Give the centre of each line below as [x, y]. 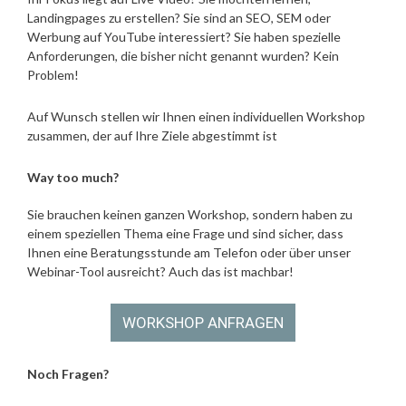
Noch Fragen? [68, 374]
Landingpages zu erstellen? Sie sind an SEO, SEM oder [179, 17]
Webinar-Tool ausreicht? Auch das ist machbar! [160, 271]
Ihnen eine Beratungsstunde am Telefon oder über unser [189, 252]
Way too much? [73, 177]
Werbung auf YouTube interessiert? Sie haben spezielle [184, 36]
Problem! [53, 74]
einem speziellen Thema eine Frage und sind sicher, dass [185, 233]
